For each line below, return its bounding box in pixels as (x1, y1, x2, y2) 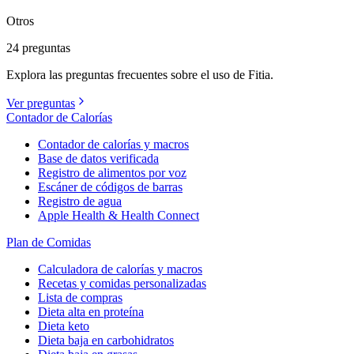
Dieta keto (38, 318, 89, 333)
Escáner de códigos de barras (38, 179, 183, 194)
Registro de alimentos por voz (38, 165, 186, 179)
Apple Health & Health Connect (38, 208, 199, 222)
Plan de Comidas (6, 235, 91, 249)
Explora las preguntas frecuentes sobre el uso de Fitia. (6, 67, 273, 81)
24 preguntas (6, 40, 70, 55)
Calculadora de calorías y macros (38, 262, 202, 276)
